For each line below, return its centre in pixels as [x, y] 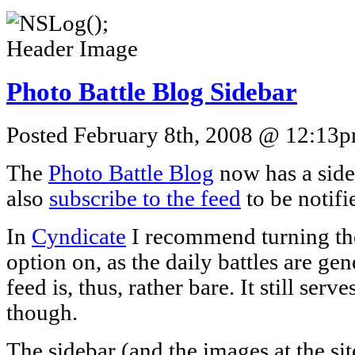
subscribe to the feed [145, 198]
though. [42, 312]
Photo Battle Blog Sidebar [152, 92]
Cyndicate [79, 236]
